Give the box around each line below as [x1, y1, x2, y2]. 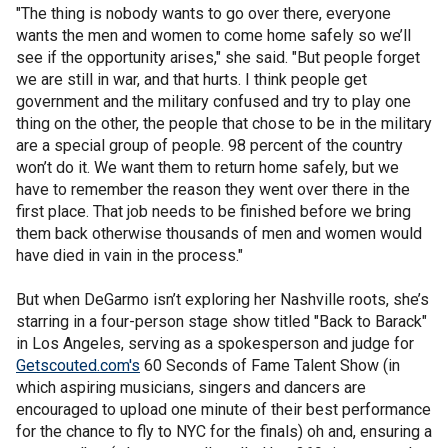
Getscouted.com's [16, 356, 140, 375]
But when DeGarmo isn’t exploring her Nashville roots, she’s [16, 290, 429, 309]
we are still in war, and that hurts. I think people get [16, 70, 367, 89]
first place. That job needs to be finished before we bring [16, 202, 411, 221]
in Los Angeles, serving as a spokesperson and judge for [16, 334, 414, 353]
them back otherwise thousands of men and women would [16, 224, 422, 243]
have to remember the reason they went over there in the [16, 180, 410, 199]
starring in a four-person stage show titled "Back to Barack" [16, 312, 427, 331]
